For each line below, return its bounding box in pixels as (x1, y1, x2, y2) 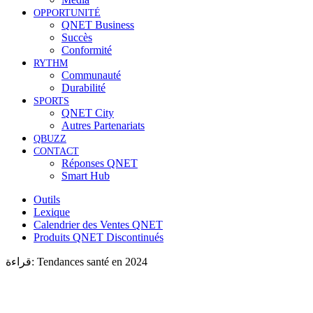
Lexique (34, 206, 70, 218)
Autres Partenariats (61, 119, 145, 131)
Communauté (61, 69, 121, 81)
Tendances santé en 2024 (37, 256, 147, 268)
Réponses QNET (61, 157, 138, 169)
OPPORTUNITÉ (34, 8, 101, 18)
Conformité (61, 44, 112, 56)
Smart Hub (61, 170, 110, 182)
